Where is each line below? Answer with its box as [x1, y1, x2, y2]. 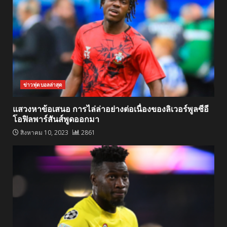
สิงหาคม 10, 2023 [19, 128, 70, 137]
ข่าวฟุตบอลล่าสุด [23, 81, 63, 88]
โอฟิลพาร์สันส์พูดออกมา [13, 114, 99, 124]
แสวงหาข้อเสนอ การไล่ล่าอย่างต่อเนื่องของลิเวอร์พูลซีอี [13, 104, 209, 114]
